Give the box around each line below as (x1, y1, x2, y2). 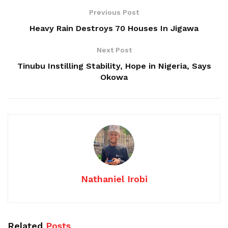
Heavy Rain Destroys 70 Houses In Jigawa (30, 23, 198, 33)
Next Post (96, 45, 132, 54)
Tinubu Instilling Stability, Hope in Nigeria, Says (17, 61, 211, 71)
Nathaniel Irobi (80, 173, 148, 184)
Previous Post (89, 8, 139, 16)
